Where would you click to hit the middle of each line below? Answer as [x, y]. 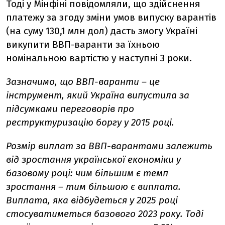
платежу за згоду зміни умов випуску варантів [111, 17]
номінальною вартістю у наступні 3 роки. [99, 58]
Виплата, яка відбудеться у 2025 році [92, 200]
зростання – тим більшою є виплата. [93, 186]
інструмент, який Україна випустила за [98, 95]
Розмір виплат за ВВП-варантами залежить [109, 146]
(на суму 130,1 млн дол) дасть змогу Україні [102, 31]
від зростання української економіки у [93, 159]
